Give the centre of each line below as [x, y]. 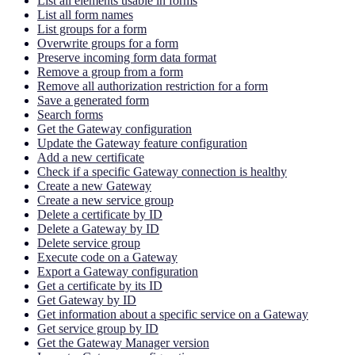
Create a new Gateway [94, 185]
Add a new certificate [91, 157]
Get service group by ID [98, 328]
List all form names [85, 14]
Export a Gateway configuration [118, 271]
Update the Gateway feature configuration [142, 143]
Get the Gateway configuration [115, 128]
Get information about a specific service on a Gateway [173, 314]
